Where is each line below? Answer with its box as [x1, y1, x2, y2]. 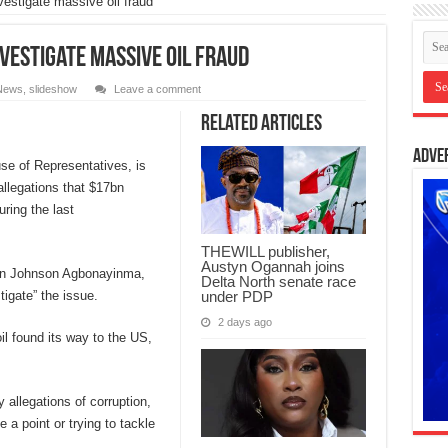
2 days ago [217, 316, 272, 329]
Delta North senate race [200, 273, 356, 291]
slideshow [28, 83, 77, 96]
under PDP [200, 288, 273, 306]
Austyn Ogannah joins [200, 258, 345, 276]
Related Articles [200, 113, 322, 137]
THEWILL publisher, [200, 243, 330, 261]
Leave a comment [113, 83, 201, 96]
